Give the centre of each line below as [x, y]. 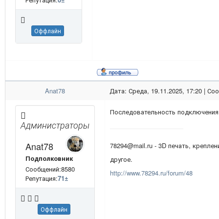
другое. [121, 159]
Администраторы [55, 125]
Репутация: [42, 178]
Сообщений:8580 [50, 169]
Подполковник [49, 158]
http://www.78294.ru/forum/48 [151, 173]
